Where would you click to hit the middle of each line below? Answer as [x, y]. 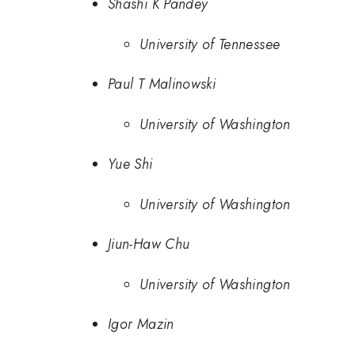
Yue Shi [130, 164]
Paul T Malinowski [162, 84]
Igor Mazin [141, 324]
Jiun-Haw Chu [149, 244]
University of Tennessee [210, 44]
